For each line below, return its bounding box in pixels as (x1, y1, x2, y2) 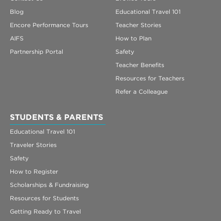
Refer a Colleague (115, 87, 168, 95)
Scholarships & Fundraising (10, 181, 89, 188)
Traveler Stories (10, 141, 57, 148)
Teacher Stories (115, 21, 161, 29)
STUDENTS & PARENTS (10, 112, 103, 122)
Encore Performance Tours (10, 21, 88, 29)
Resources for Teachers (115, 74, 184, 82)
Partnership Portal (10, 47, 63, 55)
